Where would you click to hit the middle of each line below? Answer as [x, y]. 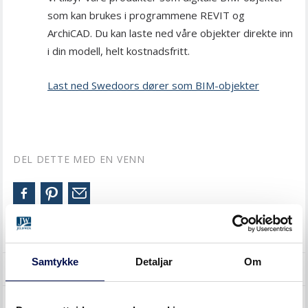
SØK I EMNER [49, 235]
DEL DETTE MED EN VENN [79, 159]
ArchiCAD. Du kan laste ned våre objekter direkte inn [170, 33]
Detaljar [154, 261]
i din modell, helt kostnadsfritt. [119, 51]
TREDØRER [40, 269]
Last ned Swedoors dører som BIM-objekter [153, 85]
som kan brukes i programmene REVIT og [146, 15]
